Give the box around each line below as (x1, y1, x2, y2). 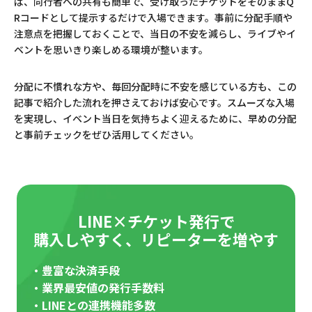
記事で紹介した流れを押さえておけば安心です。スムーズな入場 (14, 95, 295, 110)
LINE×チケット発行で (77, 209, 235, 232)
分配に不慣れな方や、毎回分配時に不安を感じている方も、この (14, 79, 297, 94)
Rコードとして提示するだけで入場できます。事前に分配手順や (14, 10, 292, 25)
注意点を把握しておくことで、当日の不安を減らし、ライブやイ (14, 26, 296, 41)
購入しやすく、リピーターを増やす (33, 227, 279, 250)
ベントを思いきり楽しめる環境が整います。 (14, 42, 208, 57)
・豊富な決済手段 (31, 261, 120, 279)
